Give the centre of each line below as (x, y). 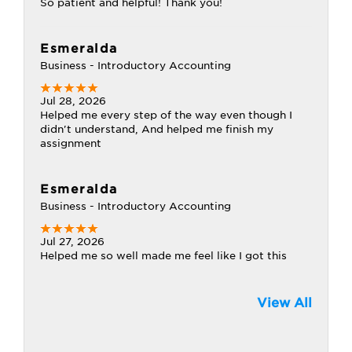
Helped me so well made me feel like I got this (163, 256)
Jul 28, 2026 (73, 101)
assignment (71, 143)
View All (284, 303)
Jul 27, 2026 (72, 242)
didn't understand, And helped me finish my (157, 129)
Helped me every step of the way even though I (166, 115)
